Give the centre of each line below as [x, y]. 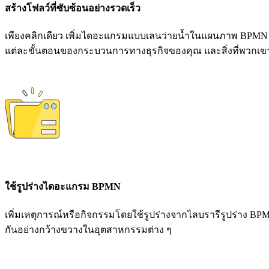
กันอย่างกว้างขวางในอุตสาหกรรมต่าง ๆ [88, 229]
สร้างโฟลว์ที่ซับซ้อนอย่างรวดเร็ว [73, 8]
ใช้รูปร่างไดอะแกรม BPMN [63, 187]
